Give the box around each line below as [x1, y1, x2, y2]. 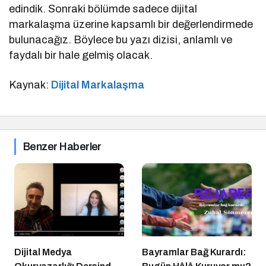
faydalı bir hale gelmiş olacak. [9, 49, 153, 61]
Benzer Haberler [23, 140, 102, 153]
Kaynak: [9, 78, 52, 91]
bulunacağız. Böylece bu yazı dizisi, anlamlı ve [9, 33, 233, 46]
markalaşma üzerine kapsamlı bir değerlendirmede [9, 18, 254, 30]
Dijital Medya [14, 247, 72, 258]
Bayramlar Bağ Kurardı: [142, 247, 246, 258]
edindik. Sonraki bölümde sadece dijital [9, 2, 198, 15]
